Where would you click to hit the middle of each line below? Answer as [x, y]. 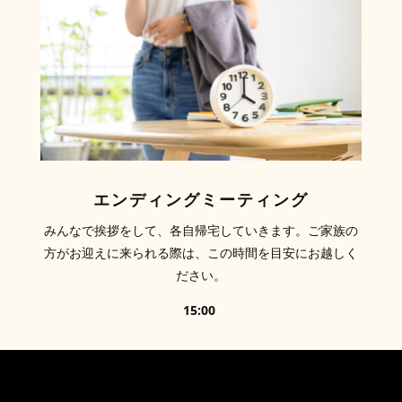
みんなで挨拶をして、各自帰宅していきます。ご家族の [201, 230]
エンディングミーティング [201, 198]
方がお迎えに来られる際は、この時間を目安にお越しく [201, 252]
